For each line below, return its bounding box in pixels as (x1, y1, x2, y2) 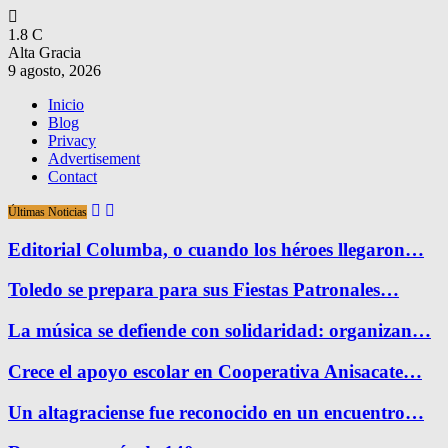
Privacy (48, 132, 96, 149)
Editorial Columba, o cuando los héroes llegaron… (8, 238, 424, 260)
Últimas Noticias (8, 205, 87, 219)
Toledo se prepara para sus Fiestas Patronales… (8, 279, 399, 301)
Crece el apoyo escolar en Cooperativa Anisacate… (8, 360, 422, 382)
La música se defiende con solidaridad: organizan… (8, 320, 431, 342)
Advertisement (48, 150, 140, 167)
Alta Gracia (8, 44, 81, 61)
